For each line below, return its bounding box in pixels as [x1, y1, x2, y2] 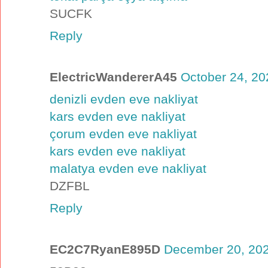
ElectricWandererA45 [50, 70, 177, 84]
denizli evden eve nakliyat [50, 92, 198, 106]
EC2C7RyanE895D [50, 242, 160, 257]
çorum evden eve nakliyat [50, 127, 197, 141]
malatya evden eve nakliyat [50, 162, 206, 176]
